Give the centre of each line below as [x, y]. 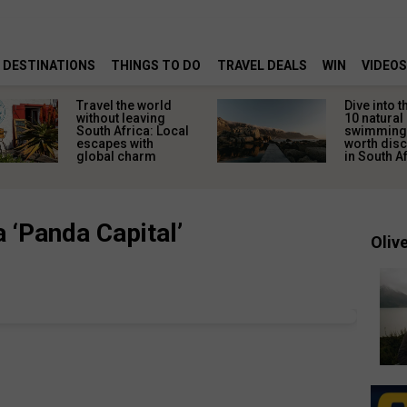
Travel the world [124, 105]
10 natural [373, 118]
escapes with [115, 144]
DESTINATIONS [50, 66]
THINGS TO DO [156, 66]
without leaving [121, 118]
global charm [117, 156]
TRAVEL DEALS [262, 66]
